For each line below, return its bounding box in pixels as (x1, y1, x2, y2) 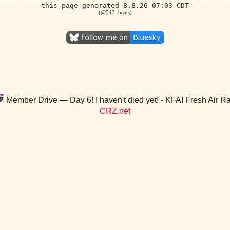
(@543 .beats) (98, 9, 132, 15)
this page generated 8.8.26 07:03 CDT (41, 2, 189, 9)
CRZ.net (100, 107, 130, 116)
